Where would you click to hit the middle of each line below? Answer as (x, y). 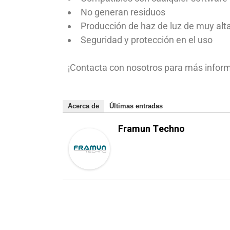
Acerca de (83, 106)
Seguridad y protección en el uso (147, 40)
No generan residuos (123, 12)
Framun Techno (151, 129)
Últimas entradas (136, 106)
